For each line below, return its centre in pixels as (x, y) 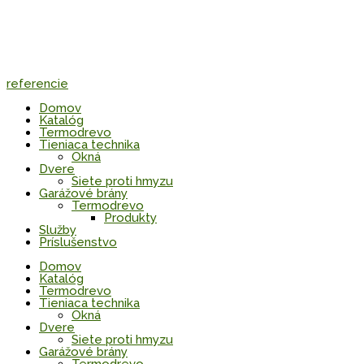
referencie (37, 84)
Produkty (130, 218)
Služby (58, 230)
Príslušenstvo (78, 243)
